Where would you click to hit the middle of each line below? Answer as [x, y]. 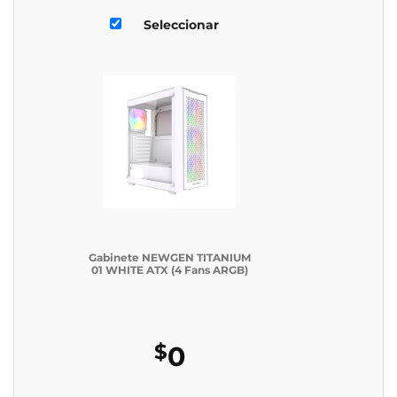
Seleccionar [181, 24]
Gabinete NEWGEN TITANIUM [169, 258]
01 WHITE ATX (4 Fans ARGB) [169, 270]
